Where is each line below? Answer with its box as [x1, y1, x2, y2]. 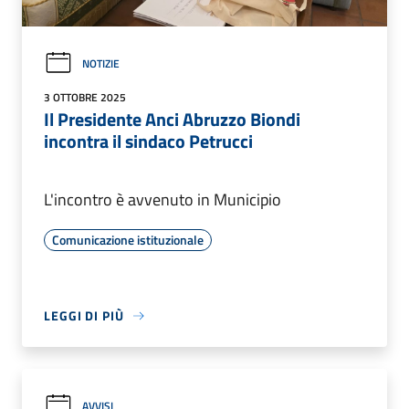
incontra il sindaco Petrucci [44, 127, 253, 156]
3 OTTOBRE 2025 [44, 89, 126, 107]
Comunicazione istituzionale [52, 230, 204, 250]
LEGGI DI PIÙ [44, 306, 124, 326]
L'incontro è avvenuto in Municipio [44, 187, 281, 213]
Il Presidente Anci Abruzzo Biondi [44, 105, 300, 134]
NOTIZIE [82, 54, 120, 72]
